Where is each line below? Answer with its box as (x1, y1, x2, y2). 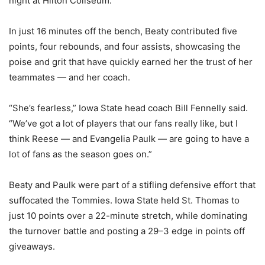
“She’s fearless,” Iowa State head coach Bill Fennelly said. (9, 102, 248, 114)
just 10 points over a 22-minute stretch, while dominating (9, 209, 247, 221)
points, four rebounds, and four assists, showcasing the (9, 40, 241, 52)
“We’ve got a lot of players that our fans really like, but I (9, 117, 238, 129)
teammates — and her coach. (9, 71, 130, 83)
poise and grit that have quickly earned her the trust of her (9, 56, 253, 67)
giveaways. (9, 240, 55, 252)
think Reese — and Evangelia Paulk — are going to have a (9, 132, 249, 144)
